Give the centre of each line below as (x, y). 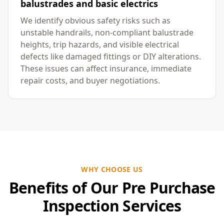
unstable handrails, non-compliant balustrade (107, 32)
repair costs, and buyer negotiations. (90, 80)
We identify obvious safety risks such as (95, 20)
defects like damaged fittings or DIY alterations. (111, 56)
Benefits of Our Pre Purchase (112, 188)
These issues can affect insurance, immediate (106, 68)
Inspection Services (112, 206)
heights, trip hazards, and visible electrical (100, 44)
